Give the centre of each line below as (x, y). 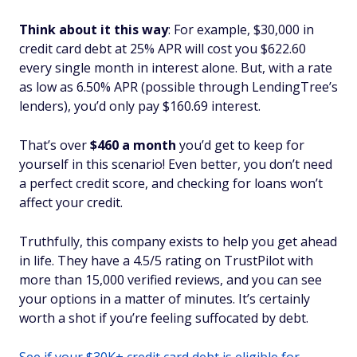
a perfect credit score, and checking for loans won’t (171, 183)
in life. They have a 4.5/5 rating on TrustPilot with (166, 261)
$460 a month (133, 145)
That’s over (55, 145)
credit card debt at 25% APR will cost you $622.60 (163, 49)
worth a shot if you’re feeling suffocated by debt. (164, 318)
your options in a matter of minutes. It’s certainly (165, 299)
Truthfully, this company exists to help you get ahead (178, 241)
